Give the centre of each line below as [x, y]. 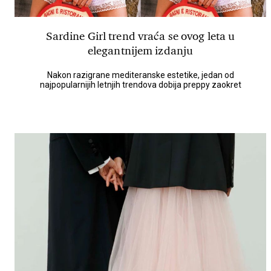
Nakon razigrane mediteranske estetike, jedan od [140, 75]
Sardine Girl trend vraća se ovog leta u [140, 36]
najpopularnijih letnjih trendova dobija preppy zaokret [140, 85]
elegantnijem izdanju [140, 51]
